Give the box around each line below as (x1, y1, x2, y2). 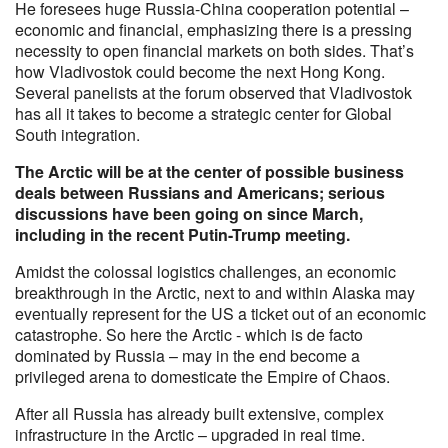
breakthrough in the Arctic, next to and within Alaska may (15, 281, 415, 304)
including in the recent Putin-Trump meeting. (15, 223, 350, 246)
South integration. (15, 123, 140, 146)
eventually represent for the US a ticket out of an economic (15, 302, 426, 325)
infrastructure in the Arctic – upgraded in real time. (15, 423, 365, 446)
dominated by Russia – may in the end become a (15, 344, 360, 367)
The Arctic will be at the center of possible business (15, 160, 404, 183)
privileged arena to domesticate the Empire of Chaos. (15, 365, 390, 388)
